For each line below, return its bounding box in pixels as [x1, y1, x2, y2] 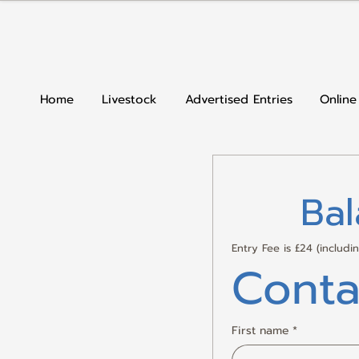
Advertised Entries [184, 91, 292, 108]
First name [232, 322, 289, 339]
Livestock [101, 91, 157, 108]
